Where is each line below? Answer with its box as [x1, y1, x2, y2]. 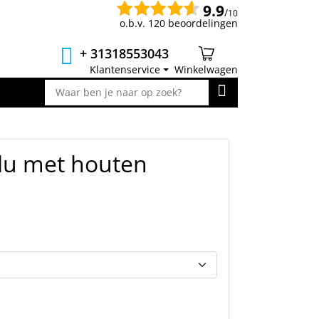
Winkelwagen [174, 63, 238, 77]
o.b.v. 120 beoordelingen [120, 16, 238, 30]
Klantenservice [90, 63, 161, 77]
